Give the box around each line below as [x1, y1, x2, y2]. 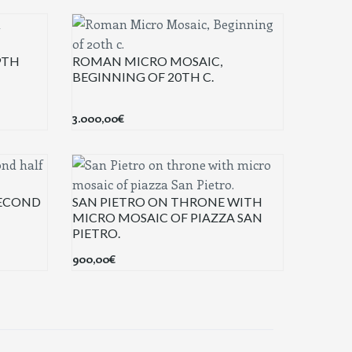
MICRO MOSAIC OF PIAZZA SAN [71, 209, 262, 225]
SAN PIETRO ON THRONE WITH [71, 193, 262, 209]
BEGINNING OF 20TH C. [71, 68, 214, 84]
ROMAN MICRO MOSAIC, [71, 53, 222, 68]
